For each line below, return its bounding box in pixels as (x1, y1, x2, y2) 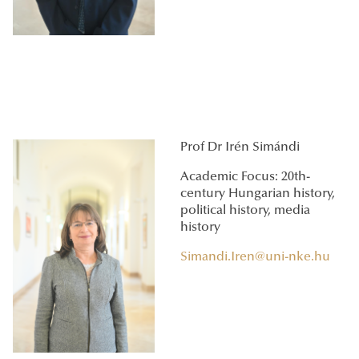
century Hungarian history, (180, 188, 335, 201)
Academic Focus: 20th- (180, 171, 310, 184)
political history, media (180, 204, 310, 218)
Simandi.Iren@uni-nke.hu (180, 251, 330, 264)
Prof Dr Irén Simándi (180, 141, 300, 155)
